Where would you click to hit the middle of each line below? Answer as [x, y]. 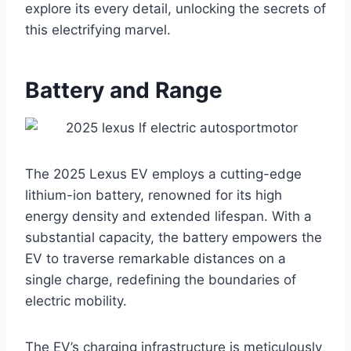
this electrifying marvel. [98, 30]
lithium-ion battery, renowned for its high [154, 195]
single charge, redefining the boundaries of [161, 280]
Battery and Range [124, 90]
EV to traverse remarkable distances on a [156, 259]
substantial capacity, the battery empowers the [174, 238]
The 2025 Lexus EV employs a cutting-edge [163, 174]
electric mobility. [76, 301]
